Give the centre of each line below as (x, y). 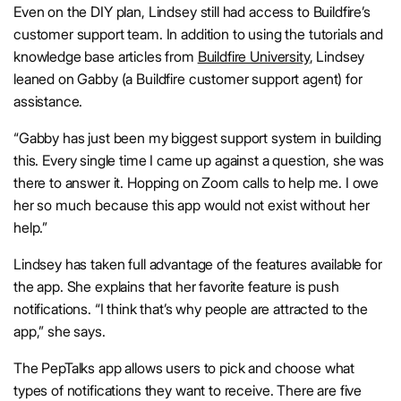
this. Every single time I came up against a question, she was (199, 161)
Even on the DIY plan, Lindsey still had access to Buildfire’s (192, 12)
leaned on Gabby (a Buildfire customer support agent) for (188, 79)
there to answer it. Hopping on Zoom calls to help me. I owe (196, 183)
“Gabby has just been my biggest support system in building (198, 138)
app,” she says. (60, 332)
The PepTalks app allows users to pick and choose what (184, 368)
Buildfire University (253, 57)
